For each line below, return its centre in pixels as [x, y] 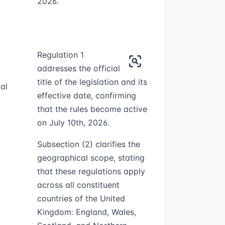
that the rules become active [92, 109]
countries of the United [81, 198]
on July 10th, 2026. [73, 123]
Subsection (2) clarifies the [88, 144]
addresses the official [78, 68]
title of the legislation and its [92, 82]
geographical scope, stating [91, 158]
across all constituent [78, 185]
